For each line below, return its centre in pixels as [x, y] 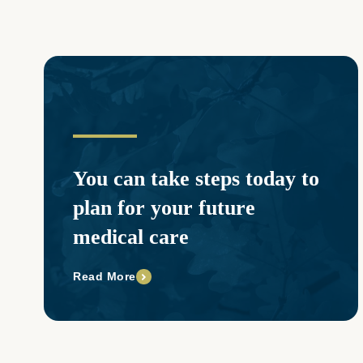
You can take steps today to [196, 179]
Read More [105, 277]
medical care [131, 237]
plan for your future [164, 208]
